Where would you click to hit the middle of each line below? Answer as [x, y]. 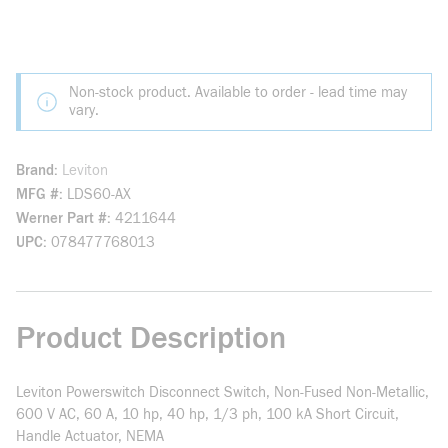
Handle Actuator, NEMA [90, 436]
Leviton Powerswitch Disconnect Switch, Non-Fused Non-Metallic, [222, 392]
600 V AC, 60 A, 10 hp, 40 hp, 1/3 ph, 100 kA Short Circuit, [207, 414]
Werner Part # [61, 218]
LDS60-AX [99, 194]
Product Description [151, 338]
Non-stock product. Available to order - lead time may [238, 92]
